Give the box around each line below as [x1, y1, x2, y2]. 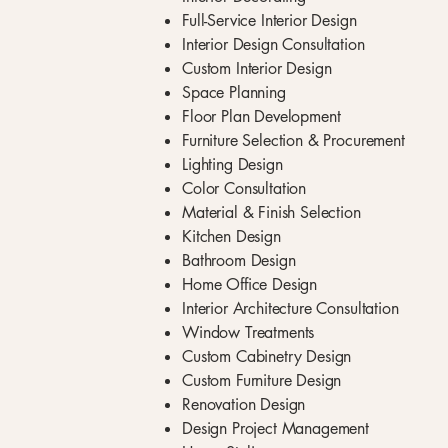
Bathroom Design [182, 250, 296, 271]
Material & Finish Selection [182, 202, 361, 223]
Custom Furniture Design [182, 370, 342, 391]
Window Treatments [182, 322, 315, 343]
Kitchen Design [182, 226, 281, 247]
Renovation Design [182, 394, 306, 415]
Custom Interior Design [182, 58, 332, 79]
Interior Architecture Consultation [182, 298, 399, 319]
